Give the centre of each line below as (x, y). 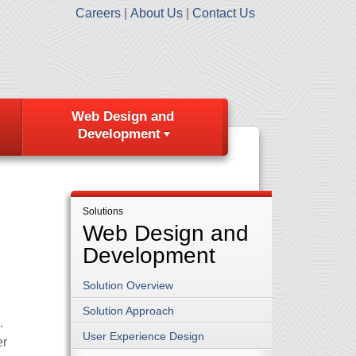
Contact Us (224, 13)
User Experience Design (143, 336)
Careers (98, 13)
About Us (157, 13)
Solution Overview (128, 285)
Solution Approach (128, 311)
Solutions (103, 211)
